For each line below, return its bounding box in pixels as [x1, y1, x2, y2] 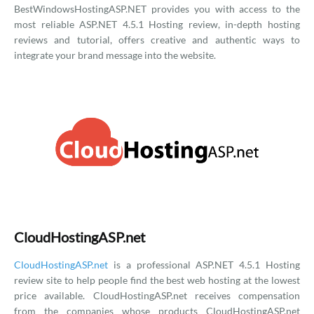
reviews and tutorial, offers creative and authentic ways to [14, 34, 300, 46]
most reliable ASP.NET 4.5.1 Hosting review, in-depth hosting [14, 18, 300, 30]
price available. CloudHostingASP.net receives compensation [14, 289, 300, 301]
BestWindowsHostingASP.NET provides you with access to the [14, 3, 300, 15]
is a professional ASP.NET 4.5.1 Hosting [108, 259, 300, 271]
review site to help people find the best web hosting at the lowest [14, 274, 300, 286]
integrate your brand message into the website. [14, 49, 216, 61]
